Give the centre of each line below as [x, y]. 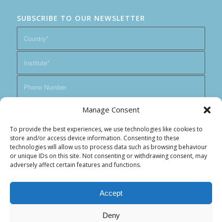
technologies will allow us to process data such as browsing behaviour [109, 147]
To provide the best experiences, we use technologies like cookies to [106, 129]
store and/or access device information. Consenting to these [95, 138]
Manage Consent [111, 110]
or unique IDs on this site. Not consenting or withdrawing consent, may [109, 156]
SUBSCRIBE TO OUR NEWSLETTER [81, 18]
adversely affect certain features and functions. [76, 165]
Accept [111, 193]
